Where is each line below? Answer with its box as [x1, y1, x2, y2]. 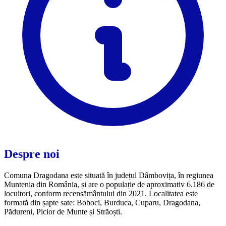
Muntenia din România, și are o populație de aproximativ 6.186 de [4, 180, 214, 189]
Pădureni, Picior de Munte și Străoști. [4, 207, 122, 216]
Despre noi [4, 147, 60, 160]
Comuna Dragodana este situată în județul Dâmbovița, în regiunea [4, 171, 213, 180]
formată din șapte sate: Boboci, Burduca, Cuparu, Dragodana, [4, 198, 200, 207]
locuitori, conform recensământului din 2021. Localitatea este [4, 189, 198, 198]
